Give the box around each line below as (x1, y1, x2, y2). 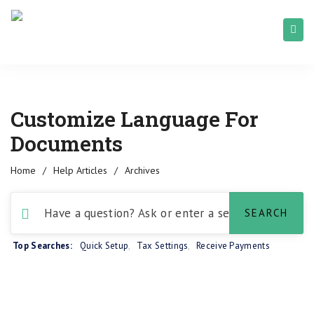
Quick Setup (79, 240, 129, 252)
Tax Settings (136, 240, 189, 252)
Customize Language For (11, 105, 258, 132)
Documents (11, 130, 123, 157)
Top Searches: (13, 240, 72, 252)
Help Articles (53, 164, 107, 177)
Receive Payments (196, 240, 270, 252)
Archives (125, 164, 160, 177)
